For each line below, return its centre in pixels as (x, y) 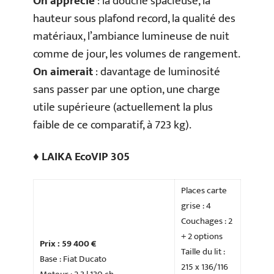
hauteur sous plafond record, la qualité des (134, 19)
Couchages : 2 (207, 221)
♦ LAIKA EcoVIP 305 (81, 157)
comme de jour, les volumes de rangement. (137, 54)
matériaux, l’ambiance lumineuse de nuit (131, 37)
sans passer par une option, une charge (127, 90)
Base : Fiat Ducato (73, 259)
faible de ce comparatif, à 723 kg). (112, 125)
